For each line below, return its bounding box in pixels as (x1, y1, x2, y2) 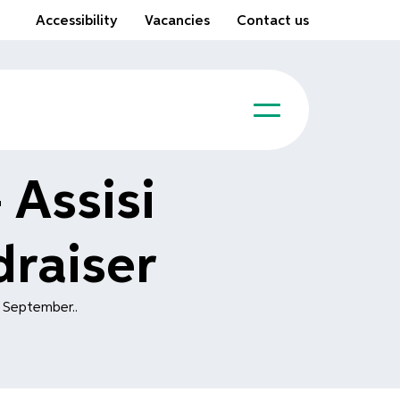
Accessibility (36, 14, 118, 29)
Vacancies (145, 14, 210, 29)
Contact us (237, 14, 309, 29)
